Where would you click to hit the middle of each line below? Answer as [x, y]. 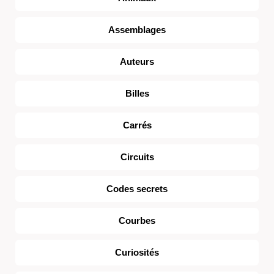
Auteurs [137, 61]
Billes [137, 93]
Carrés [137, 125]
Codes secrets [137, 189]
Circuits [137, 157]
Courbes [137, 220]
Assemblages [137, 30]
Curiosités [137, 252]
